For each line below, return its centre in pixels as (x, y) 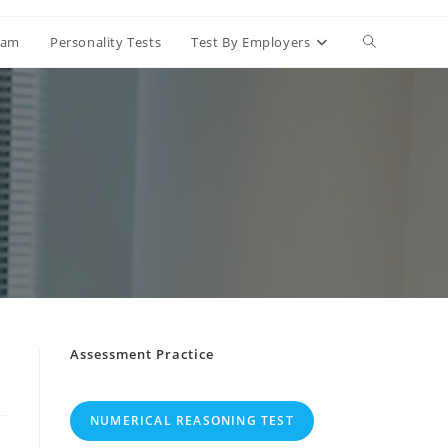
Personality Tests (105, 42)
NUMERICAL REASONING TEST (192, 420)
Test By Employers (251, 42)
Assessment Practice (142, 354)
